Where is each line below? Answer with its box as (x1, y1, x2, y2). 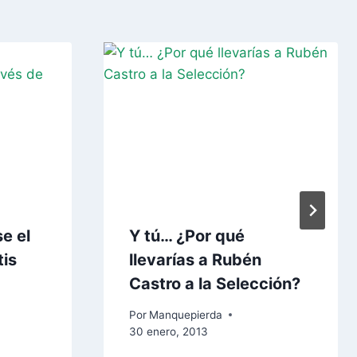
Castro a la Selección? (129, 273, 300, 293)
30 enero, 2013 (129, 324, 208, 338)
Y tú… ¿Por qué (129, 226, 245, 245)
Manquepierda (149, 308, 223, 321)
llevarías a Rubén (129, 249, 261, 269)
